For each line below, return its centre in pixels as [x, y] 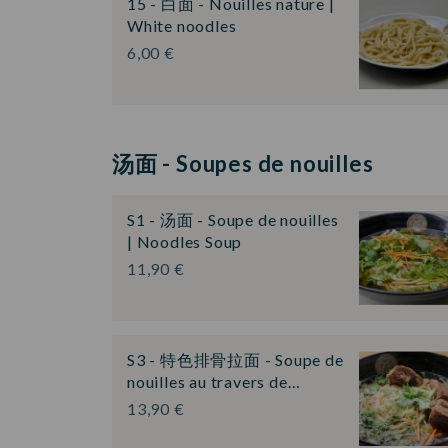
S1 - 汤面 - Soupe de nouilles [233, 219]
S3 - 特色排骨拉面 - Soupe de [235, 360]
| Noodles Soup [185, 241]
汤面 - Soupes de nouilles [243, 163]
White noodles [182, 26]
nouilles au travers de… [214, 382]
